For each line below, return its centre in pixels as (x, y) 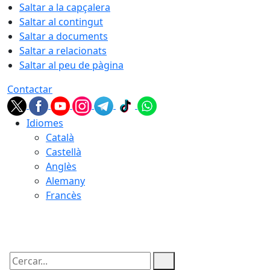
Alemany (65, 181)
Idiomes (45, 123)
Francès (64, 195)
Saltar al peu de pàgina (71, 65)
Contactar (30, 89)
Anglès (61, 166)
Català (60, 137)
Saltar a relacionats (63, 51)
